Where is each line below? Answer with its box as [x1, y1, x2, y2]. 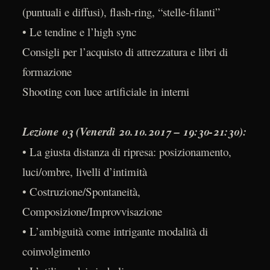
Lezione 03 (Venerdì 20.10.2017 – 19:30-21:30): [22, 123, 246, 139]
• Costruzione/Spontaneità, [22, 183, 140, 199]
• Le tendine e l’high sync [22, 24, 136, 39]
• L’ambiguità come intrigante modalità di [22, 223, 208, 239]
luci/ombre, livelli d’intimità [22, 163, 147, 179]
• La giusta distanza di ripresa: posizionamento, [22, 143, 231, 159]
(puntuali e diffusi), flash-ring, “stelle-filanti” [22, 4, 220, 19]
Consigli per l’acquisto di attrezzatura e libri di [22, 43, 228, 59]
